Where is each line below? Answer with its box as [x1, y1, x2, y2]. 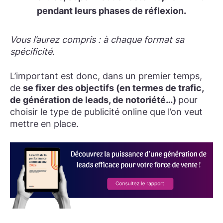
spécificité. [10, 46, 55, 57]
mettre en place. [10, 118, 79, 129]
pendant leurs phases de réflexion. [37, 5, 186, 16]
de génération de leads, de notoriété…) [10, 94, 178, 105]
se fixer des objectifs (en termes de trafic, [23, 82, 204, 93]
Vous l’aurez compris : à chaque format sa [10, 34, 184, 45]
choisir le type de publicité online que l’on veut [10, 106, 203, 117]
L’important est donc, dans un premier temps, [10, 70, 202, 81]
